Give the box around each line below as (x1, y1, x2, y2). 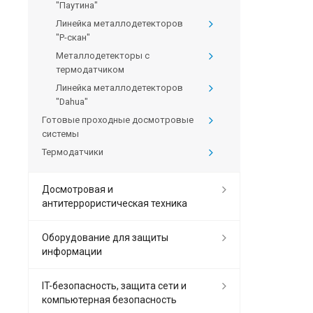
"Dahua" (56, 96, 88, 108)
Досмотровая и (42, 184, 113, 196)
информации (42, 246, 102, 258)
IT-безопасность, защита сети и (42, 280, 187, 292)
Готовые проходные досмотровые (42, 115, 194, 126)
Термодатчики (42, 147, 103, 158)
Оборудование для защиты (42, 232, 168, 244)
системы (42, 129, 79, 140)
